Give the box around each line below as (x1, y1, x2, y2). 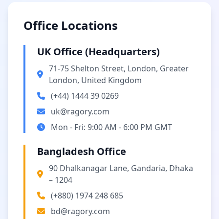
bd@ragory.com (51, 206, 110, 217)
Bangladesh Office (37, 145, 126, 158)
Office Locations (23, 17, 118, 33)
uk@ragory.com (51, 106, 109, 117)
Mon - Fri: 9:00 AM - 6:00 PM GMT (51, 122, 172, 132)
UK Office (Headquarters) (37, 45, 160, 58)
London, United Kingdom (49, 75, 142, 86)
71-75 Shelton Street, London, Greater (49, 63, 189, 74)
